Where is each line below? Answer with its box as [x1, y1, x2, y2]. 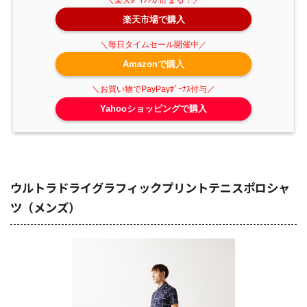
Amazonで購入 [123, 58, 184, 69]
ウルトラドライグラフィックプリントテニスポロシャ [10, 179, 290, 197]
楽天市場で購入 [122, 14, 185, 25]
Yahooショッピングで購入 [100, 103, 207, 114]
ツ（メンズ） [10, 199, 80, 217]
